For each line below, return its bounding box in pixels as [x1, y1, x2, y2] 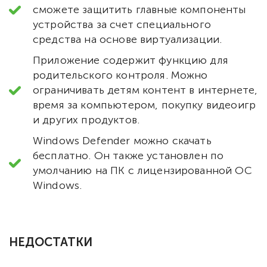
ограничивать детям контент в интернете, [33, 83, 258, 97]
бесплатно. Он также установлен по [33, 148, 224, 162]
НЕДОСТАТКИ [9, 234, 92, 249]
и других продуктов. [33, 113, 140, 126]
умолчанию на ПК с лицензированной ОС [33, 163, 252, 177]
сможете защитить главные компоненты [33, 2, 246, 16]
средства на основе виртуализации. [33, 32, 222, 46]
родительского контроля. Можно [33, 68, 208, 82]
